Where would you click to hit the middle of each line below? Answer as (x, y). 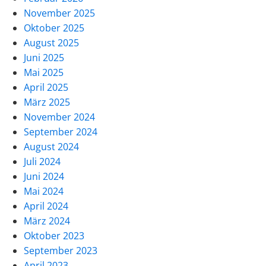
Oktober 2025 (54, 28)
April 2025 (46, 87)
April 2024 (46, 206)
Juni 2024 (44, 176)
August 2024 (51, 146)
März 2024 (47, 221)
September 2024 (61, 132)
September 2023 (61, 250)
